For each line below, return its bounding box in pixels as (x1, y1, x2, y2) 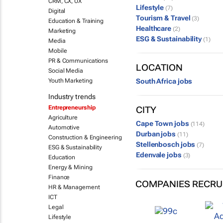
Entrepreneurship (48, 104, 96, 111)
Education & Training (48, 17, 104, 24)
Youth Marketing (48, 77, 93, 84)
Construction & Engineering (48, 134, 122, 141)
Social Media (48, 67, 83, 74)
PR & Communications (48, 57, 109, 64)
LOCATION (136, 62, 183, 73)
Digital (48, 7, 66, 14)
